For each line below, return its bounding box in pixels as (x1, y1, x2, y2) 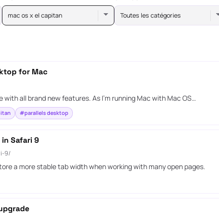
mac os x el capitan (8, 11, 63, 20)
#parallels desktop (19, 109, 68, 117)
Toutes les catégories (120, 11, 181, 20)
